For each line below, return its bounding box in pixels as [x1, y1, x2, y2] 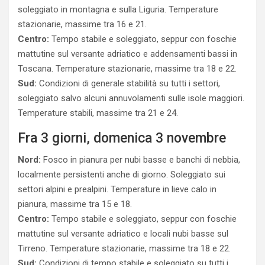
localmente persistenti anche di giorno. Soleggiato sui [18, 169, 225, 180]
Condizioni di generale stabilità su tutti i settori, [37, 78, 220, 89]
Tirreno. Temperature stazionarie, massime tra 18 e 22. [18, 243, 231, 254]
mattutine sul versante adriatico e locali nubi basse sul [18, 228, 228, 239]
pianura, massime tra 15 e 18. [18, 199, 132, 209]
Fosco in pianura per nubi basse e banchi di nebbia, [41, 154, 240, 165]
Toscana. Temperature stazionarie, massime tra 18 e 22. [18, 63, 237, 74]
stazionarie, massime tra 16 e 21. [18, 19, 147, 30]
